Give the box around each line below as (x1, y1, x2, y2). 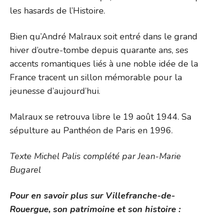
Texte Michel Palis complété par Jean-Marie (10, 150, 181, 162)
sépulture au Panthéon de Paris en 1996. (10, 124, 173, 136)
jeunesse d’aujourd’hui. (10, 85, 100, 97)
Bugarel (10, 163, 41, 176)
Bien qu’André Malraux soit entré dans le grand (10, 30, 198, 42)
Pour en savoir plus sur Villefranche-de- (10, 189, 175, 201)
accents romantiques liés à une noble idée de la (10, 57, 198, 70)
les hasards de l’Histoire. (10, 4, 105, 17)
